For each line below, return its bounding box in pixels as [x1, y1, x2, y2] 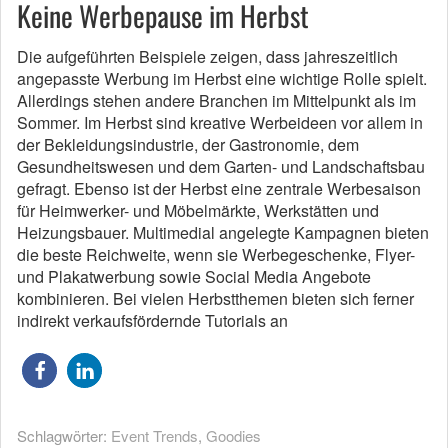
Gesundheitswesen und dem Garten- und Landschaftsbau [17, 154, 425, 178]
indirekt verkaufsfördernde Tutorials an [17, 308, 288, 332]
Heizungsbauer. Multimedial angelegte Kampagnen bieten [17, 220, 429, 244]
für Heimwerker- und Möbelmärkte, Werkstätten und [17, 198, 379, 222]
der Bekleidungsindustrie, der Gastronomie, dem [17, 132, 359, 156]
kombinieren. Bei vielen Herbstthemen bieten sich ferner [17, 286, 414, 310]
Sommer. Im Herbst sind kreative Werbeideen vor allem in [17, 110, 423, 134]
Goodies [206, 424, 261, 446]
